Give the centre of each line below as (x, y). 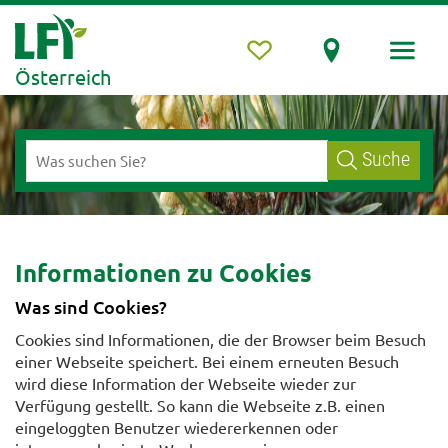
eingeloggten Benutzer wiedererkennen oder (176, 427)
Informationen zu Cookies (163, 273)
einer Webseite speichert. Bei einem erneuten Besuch (207, 361)
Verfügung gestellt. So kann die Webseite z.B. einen (200, 405)
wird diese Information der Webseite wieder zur (185, 383)
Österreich (63, 76)
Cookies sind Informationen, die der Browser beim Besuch (220, 339)
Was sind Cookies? (91, 306)
